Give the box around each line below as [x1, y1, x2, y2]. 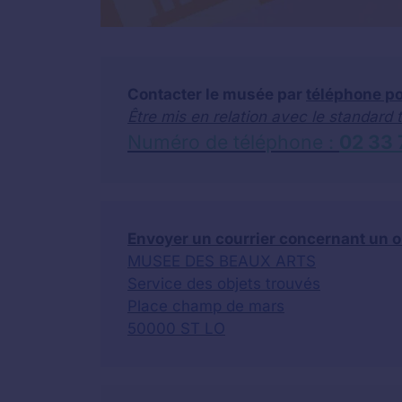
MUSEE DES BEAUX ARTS [127, 251, 316, 270]
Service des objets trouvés [127, 274, 320, 293]
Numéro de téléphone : [127, 129, 339, 153]
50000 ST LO [127, 319, 225, 337]
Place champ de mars [127, 296, 284, 315]
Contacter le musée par [127, 84, 306, 103]
